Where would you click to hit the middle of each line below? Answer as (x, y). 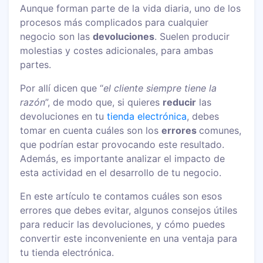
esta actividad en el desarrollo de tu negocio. (122, 172)
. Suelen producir (192, 36)
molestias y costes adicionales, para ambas (117, 50)
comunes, (220, 130)
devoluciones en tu (64, 116)
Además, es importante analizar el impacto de (123, 158)
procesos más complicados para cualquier (114, 22)
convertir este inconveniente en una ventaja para (129, 238)
